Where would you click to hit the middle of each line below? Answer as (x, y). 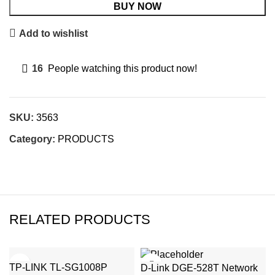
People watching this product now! (122, 69)
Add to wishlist (54, 33)
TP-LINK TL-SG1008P (58, 268)
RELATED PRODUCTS (80, 220)
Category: (32, 139)
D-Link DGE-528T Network (199, 268)
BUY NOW (137, 7)
